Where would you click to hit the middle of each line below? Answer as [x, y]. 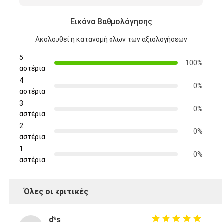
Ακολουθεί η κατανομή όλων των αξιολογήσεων [111, 39]
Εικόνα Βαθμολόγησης [111, 22]
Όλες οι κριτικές [56, 192]
